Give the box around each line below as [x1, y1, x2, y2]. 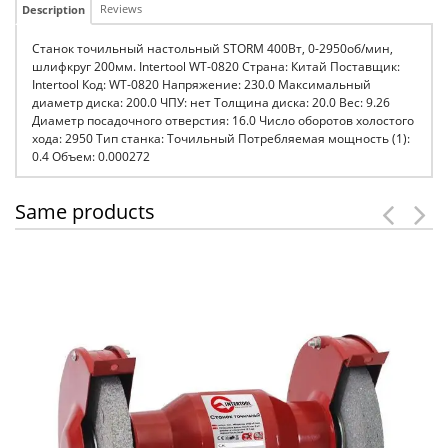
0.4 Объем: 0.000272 [32, 148, 150, 165]
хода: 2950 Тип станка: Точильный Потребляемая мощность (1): [32, 130, 410, 147]
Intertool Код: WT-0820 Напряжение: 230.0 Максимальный [32, 76, 371, 93]
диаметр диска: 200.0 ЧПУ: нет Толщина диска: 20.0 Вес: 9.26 [32, 94, 390, 111]
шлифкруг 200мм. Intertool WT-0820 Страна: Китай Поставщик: [32, 58, 400, 75]
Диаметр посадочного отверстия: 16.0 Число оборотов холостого [32, 112, 414, 129]
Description [22, 2, 85, 17]
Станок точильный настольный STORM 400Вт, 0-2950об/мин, [32, 40, 393, 57]
